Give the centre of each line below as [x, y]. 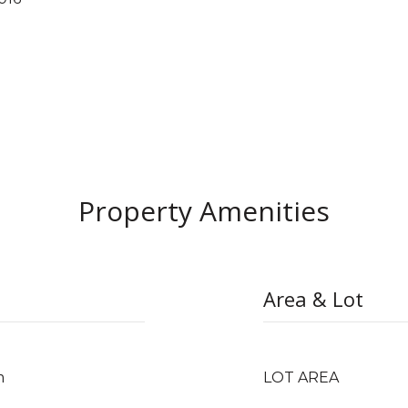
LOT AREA [301, 377]
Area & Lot [313, 299]
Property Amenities [204, 211]
